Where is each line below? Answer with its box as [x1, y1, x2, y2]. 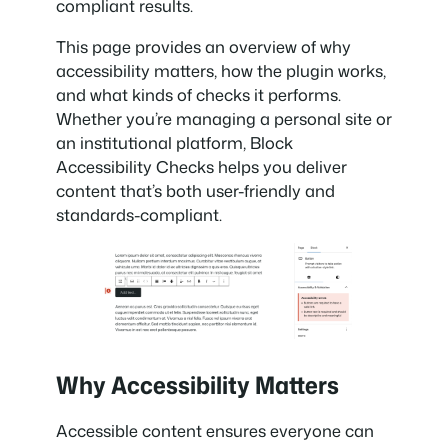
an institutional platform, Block [56, 130, 293, 154]
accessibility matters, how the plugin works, [56, 58, 386, 82]
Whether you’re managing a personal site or [56, 106, 392, 130]
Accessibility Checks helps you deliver [56, 154, 347, 178]
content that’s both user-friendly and [56, 178, 335, 202]
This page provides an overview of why [56, 34, 351, 58]
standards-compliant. [56, 202, 222, 226]
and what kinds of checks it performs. [56, 82, 341, 106]
